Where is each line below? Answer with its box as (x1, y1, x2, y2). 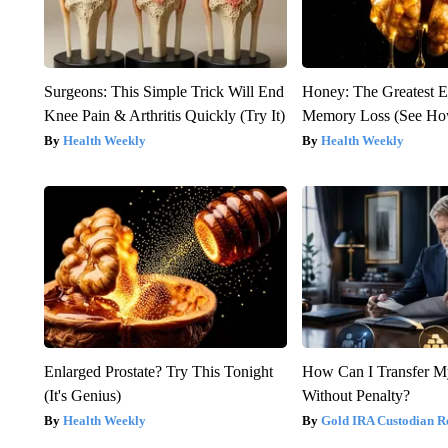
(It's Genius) (43, 386, 121, 404)
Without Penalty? (302, 386, 411, 404)
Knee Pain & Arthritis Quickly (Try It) (43, 106, 285, 124)
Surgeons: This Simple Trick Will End (43, 82, 284, 100)
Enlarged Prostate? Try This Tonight (43, 362, 273, 380)
